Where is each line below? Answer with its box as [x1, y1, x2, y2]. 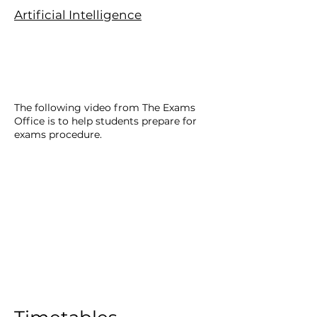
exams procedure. [14, 128, 102, 141]
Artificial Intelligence [14, 8, 142, 22]
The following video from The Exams [14, 101, 195, 114]
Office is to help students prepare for [14, 115, 197, 127]
